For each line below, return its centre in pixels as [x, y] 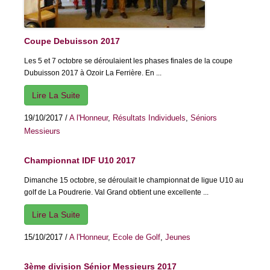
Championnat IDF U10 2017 [80, 161]
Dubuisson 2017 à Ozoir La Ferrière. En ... [93, 73]
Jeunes [178, 237]
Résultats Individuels [149, 118]
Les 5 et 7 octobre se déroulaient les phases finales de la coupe [128, 61]
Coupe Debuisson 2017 [72, 41]
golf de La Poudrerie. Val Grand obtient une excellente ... [116, 193]
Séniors [204, 118]
